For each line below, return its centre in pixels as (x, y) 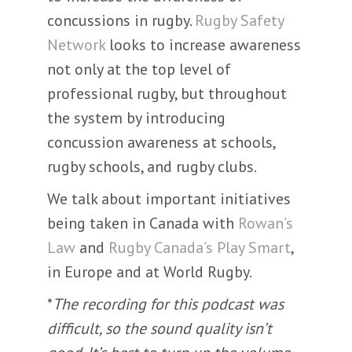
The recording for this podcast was (168, 304)
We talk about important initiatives (169, 199)
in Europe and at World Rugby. (150, 272)
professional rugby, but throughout (167, 93)
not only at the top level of (139, 69)
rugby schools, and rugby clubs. (152, 167)
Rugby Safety (239, 20)
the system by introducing (136, 118)
